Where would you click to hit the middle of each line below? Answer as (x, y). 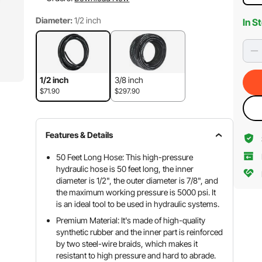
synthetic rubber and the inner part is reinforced (140, 232)
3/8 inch (129, 80)
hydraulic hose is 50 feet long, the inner (125, 169)
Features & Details (80, 135)
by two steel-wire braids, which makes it (127, 244)
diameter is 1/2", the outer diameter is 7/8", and (137, 180)
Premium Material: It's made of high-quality (131, 220)
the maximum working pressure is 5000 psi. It (136, 192)
